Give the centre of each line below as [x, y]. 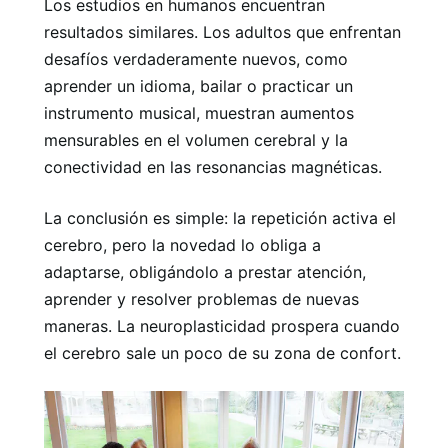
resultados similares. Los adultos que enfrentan [222, 32]
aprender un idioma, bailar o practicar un [198, 86]
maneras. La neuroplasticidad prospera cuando [222, 326]
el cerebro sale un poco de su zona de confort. [222, 353]
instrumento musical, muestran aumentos [199, 113]
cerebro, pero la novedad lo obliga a [182, 245]
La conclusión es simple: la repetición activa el [220, 218]
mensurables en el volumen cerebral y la [196, 140]
